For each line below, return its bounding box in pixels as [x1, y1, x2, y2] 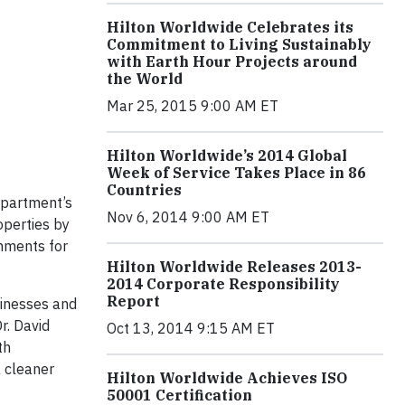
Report [107, 292, 160, 310]
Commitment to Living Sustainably [107, 35, 372, 53]
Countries [107, 181, 182, 199]
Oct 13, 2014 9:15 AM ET [107, 319, 275, 337]
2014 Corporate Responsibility [107, 275, 340, 293]
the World [107, 70, 183, 88]
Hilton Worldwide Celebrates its [107, 18, 353, 36]
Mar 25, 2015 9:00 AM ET [107, 97, 278, 115]
